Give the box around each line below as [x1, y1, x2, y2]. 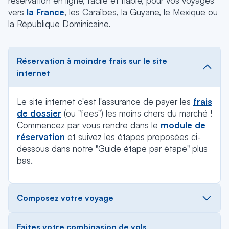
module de [161, 120, 205, 130]
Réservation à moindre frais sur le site [17, 56, 167, 66]
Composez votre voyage [17, 193, 113, 203]
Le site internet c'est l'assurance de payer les [17, 96, 193, 107]
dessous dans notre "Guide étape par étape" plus [17, 143, 208, 154]
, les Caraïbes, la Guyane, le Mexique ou [64, 7, 218, 17]
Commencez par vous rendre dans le [17, 120, 161, 130]
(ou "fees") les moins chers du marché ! [61, 108, 212, 119]
